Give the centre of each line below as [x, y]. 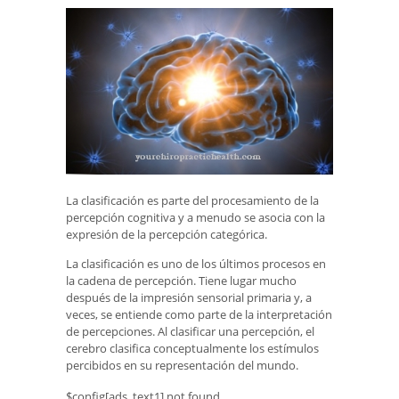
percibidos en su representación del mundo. [182, 365]
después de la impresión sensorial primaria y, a [189, 297]
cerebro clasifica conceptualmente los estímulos [192, 348]
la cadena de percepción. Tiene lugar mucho [181, 281]
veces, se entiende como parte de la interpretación [199, 314]
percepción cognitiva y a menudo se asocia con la [195, 217]
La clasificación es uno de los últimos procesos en [196, 264]
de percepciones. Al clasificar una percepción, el [190, 331]
